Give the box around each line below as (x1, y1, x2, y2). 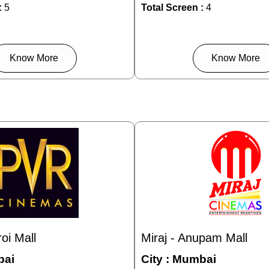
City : (141, 253, 172, 266)
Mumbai (172, 253, 216, 266)
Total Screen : (141, 2, 204, 13)
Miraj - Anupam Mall (141, 231, 247, 245)
